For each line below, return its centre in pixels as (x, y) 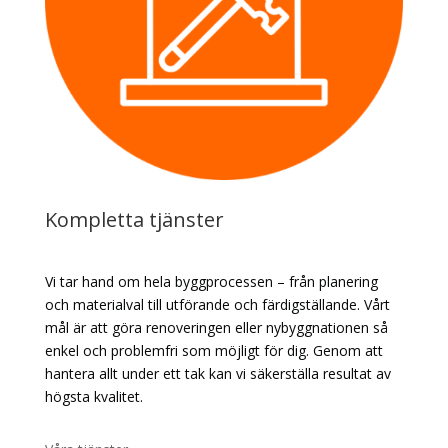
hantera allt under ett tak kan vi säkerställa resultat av (217, 373)
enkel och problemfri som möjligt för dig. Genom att (213, 350)
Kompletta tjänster (134, 219)
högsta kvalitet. (93, 396)
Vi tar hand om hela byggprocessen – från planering (211, 281)
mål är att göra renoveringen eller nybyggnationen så (216, 327)
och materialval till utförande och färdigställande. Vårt (217, 304)
